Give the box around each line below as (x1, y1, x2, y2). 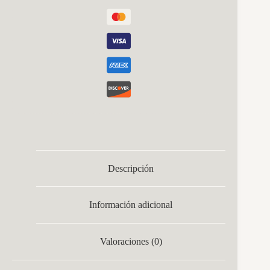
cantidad (11, 8, 43, 19)
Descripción (108, 163, 154, 174)
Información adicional (89, 199, 173, 210)
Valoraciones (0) (99, 236, 162, 246)
